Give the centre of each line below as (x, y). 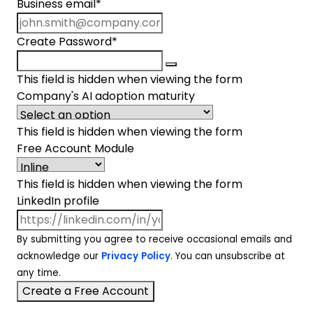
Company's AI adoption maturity (106, 96)
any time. (39, 273)
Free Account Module (75, 148)
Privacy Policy (136, 256)
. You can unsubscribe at (228, 256)
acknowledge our (59, 256)
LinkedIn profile (58, 201)
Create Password (64, 42)
